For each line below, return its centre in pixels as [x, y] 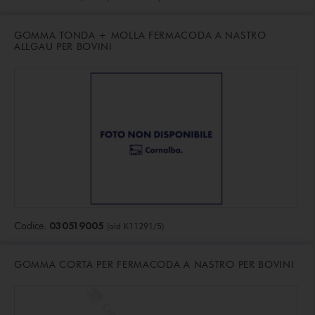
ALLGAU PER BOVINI [63, 46]
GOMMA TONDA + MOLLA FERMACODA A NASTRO [140, 35]
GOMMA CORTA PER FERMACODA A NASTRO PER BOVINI [154, 264]
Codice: [32, 226]
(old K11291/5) [135, 226]
